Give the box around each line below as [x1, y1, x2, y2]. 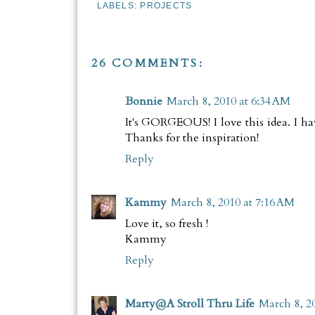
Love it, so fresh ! [124, 216, 208, 232]
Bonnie [124, 94, 162, 110]
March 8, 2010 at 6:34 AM [166, 94, 290, 110]
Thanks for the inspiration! [124, 130, 259, 146]
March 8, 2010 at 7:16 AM [170, 195, 295, 211]
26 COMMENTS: [91, 56, 204, 72]
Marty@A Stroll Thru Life [124, 296, 255, 312]
